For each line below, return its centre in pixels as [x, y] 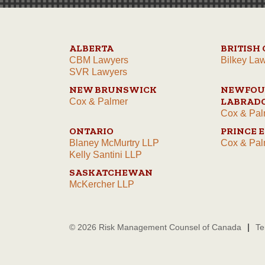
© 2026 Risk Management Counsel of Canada [155, 227]
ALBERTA [91, 49]
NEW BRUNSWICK [113, 90]
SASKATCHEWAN [111, 173]
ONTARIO [91, 131]
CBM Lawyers [99, 60]
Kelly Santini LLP [106, 155]
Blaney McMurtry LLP [114, 143]
